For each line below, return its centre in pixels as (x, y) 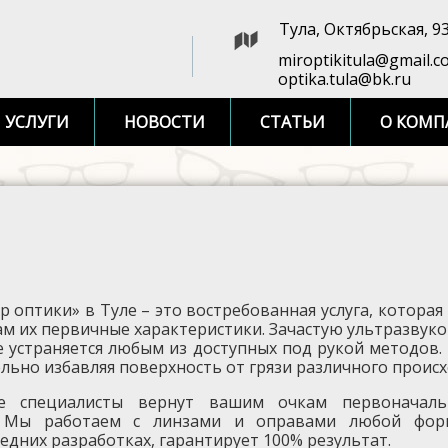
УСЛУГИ (37, 122)
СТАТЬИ (292, 122)
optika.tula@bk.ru (344, 79)
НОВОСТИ (164, 122)
